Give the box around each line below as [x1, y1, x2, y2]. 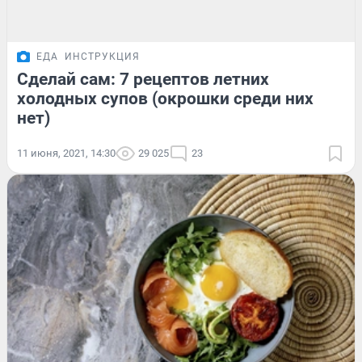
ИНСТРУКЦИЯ [65, 51, 140, 63]
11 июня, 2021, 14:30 [17, 147, 116, 160]
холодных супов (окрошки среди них [17, 89, 314, 109]
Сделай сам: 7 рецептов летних [17, 69, 269, 90]
